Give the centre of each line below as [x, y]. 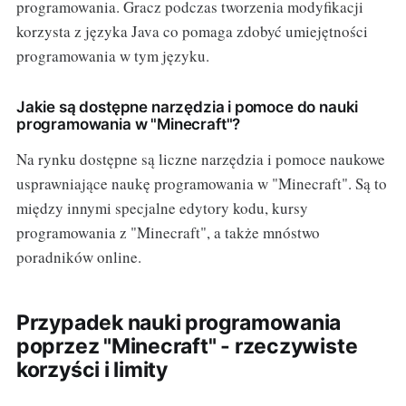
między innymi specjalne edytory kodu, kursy [162, 208]
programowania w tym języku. [112, 56]
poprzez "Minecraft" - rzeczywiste [187, 347]
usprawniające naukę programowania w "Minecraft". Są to [201, 184]
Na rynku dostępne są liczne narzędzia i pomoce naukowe [200, 159]
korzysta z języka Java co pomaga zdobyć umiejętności [192, 32]
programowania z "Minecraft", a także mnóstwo [168, 233]
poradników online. [78, 257]
